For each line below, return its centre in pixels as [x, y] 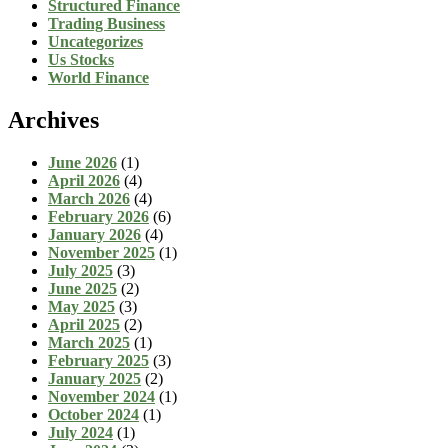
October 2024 [93, 415]
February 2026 [98, 217]
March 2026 [89, 199]
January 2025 [94, 379]
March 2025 [89, 343]
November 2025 [101, 253]
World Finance [98, 78]
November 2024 [101, 397]
